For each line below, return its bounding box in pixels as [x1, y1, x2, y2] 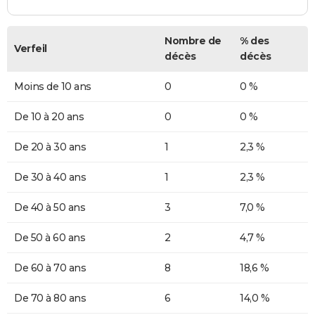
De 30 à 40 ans [14, 170, 86, 184]
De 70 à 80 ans [14, 291, 86, 304]
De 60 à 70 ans [14, 261, 86, 274]
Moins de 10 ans [14, 79, 91, 93]
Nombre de [165, 34, 221, 47]
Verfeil [14, 41, 47, 55]
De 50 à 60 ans [14, 231, 85, 244]
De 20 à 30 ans [14, 140, 86, 153]
